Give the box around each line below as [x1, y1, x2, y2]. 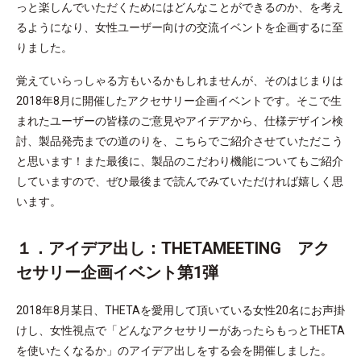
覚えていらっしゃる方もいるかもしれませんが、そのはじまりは [16, 73, 343, 87]
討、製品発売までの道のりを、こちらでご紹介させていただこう [16, 134, 343, 147]
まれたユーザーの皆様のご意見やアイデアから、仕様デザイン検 [16, 114, 343, 127]
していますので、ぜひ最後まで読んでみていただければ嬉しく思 [16, 174, 343, 188]
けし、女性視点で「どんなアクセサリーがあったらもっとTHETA [16, 323, 345, 337]
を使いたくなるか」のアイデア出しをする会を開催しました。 [16, 343, 332, 357]
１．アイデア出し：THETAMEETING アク [16, 238, 330, 258]
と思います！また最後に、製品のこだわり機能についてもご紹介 [16, 154, 343, 168]
